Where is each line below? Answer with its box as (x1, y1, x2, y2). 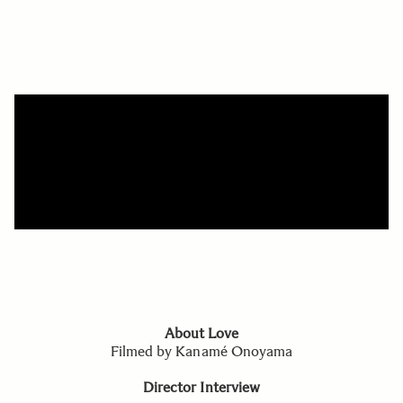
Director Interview (142, 378, 261, 396)
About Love (164, 324, 239, 342)
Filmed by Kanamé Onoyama (110, 342, 293, 360)
